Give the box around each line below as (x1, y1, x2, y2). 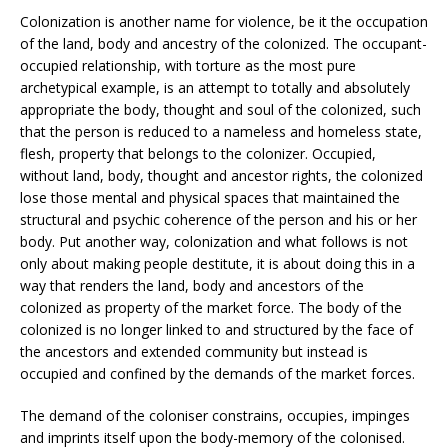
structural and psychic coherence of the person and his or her (20, 209, 417, 229)
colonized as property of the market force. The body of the (20, 297, 402, 317)
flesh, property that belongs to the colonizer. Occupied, (20, 143, 376, 163)
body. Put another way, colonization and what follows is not (20, 231, 408, 251)
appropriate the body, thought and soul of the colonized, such (20, 99, 421, 119)
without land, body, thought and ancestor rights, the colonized (20, 165, 423, 185)
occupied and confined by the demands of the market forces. (20, 363, 415, 383)
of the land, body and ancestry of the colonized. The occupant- (20, 33, 427, 53)
